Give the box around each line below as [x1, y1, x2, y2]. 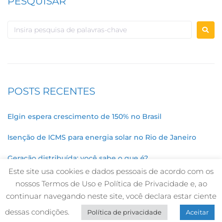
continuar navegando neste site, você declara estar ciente [5, 191, 217, 201]
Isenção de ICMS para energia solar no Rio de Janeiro [7, 133, 196, 142]
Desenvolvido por [54, 205, 103, 213]
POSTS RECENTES [7, 85, 95, 98]
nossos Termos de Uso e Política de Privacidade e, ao [15, 178, 207, 188]
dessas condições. [5, 207, 71, 217]
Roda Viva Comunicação [103, 205, 168, 213]
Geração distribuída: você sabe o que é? [7, 154, 148, 163]
